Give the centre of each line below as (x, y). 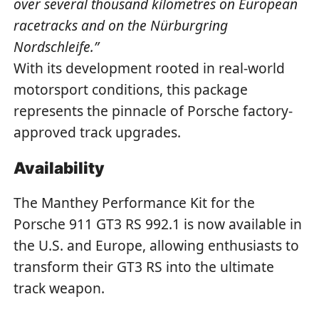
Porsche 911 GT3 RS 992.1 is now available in (158, 224)
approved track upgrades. (98, 132)
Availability (59, 167)
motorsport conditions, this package (131, 90)
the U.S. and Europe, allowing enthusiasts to (157, 246)
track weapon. (59, 288)
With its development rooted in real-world (150, 68)
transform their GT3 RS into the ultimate (144, 267)
